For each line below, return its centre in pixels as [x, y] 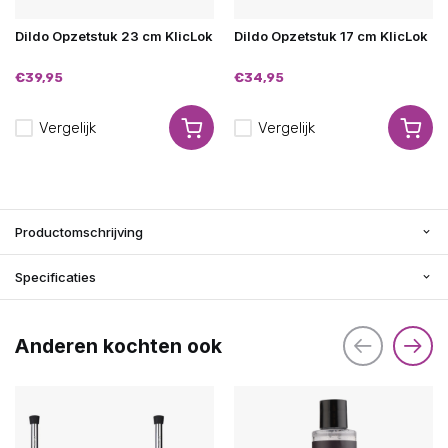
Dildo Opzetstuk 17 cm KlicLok [331, 36]
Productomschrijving [79, 232]
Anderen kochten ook [118, 346]
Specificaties [55, 277]
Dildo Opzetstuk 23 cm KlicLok [114, 36]
